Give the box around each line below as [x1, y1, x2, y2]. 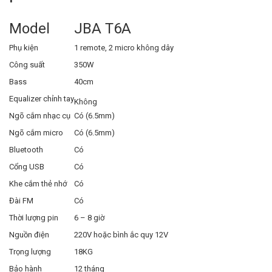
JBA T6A [74, 20, 131, 38]
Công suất [9, 60, 45, 70]
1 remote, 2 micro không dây [74, 43, 174, 53]
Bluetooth [9, 145, 43, 155]
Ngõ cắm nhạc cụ [9, 111, 70, 121]
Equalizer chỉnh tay [9, 94, 74, 104]
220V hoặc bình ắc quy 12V [74, 230, 168, 240]
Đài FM [9, 196, 33, 206]
